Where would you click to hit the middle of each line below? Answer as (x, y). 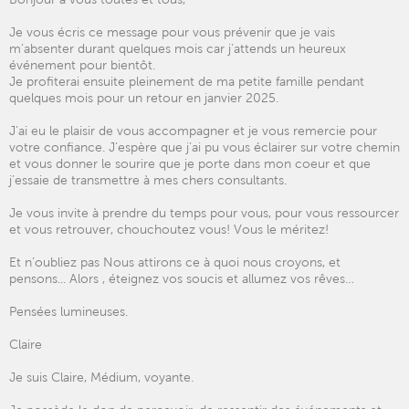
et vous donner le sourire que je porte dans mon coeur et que (190, 163)
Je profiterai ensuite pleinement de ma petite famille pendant (187, 81)
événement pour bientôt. (82, 65)
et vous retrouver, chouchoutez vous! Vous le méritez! (169, 229)
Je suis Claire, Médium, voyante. (101, 377)
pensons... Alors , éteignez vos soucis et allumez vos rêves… (182, 278)
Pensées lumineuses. (68, 311)
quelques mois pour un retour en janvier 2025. (144, 98)
